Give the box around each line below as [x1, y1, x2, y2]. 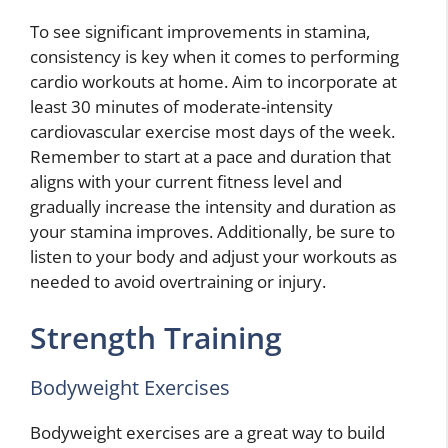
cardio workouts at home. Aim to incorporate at [30, 70, 397, 94]
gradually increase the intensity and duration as [30, 195, 396, 219]
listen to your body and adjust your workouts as [30, 245, 397, 269]
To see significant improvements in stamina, [30, 20, 370, 44]
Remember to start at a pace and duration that [30, 145, 391, 169]
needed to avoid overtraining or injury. [30, 270, 326, 294]
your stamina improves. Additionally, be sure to [30, 220, 395, 244]
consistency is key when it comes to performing [30, 45, 399, 69]
